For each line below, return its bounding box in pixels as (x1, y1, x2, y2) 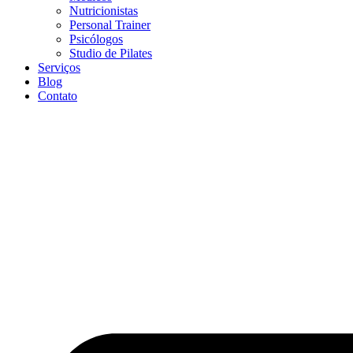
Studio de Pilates (69, 46, 152, 60)
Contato (38, 89, 77, 102)
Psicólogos (69, 32, 123, 46)
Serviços (38, 61, 80, 74)
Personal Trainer (69, 18, 150, 32)
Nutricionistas (69, 4, 138, 17)
